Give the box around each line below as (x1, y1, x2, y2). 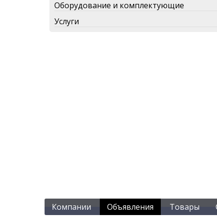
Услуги (54, 15, 79, 27)
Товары (170, 201, 200, 212)
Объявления (107, 201, 154, 212)
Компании (52, 201, 91, 212)
